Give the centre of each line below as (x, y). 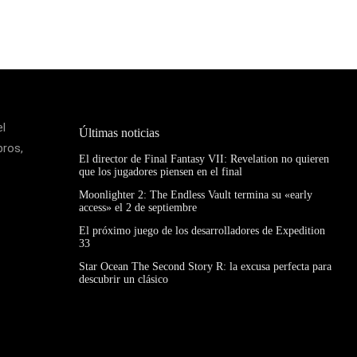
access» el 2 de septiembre (137, 208)
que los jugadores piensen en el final (160, 172)
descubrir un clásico (123, 279)
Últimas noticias (119, 133)
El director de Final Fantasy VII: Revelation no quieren (204, 159)
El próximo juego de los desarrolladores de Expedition (202, 231)
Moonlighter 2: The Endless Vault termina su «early (195, 195)
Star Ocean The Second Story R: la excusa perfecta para (205, 267)
